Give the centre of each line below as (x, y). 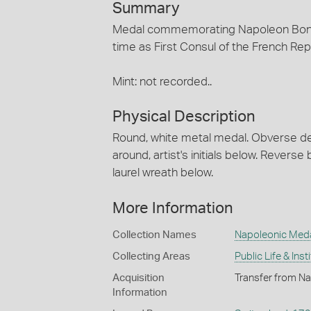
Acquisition (138, 278)
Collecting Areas (151, 256)
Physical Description (184, 117)
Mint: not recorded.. (162, 81)
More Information (173, 208)
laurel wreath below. (163, 173)
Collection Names (154, 235)
